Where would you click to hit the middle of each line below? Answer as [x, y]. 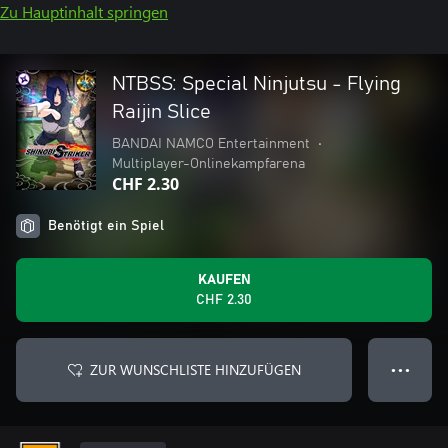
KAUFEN [224, 280]
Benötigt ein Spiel [106, 226]
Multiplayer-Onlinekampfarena [208, 164]
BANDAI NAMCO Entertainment [211, 144]
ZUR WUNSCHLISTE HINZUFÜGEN [195, 369]
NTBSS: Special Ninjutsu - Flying [256, 84]
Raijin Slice [161, 112]
